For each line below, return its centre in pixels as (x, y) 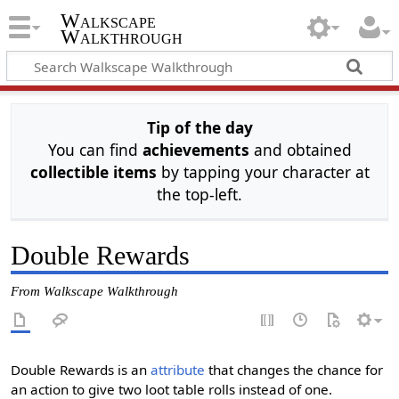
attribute (178, 370)
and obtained (300, 150)
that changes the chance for (294, 370)
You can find (95, 150)
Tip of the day (199, 128)
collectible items (93, 172)
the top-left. (199, 195)
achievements (195, 150)
